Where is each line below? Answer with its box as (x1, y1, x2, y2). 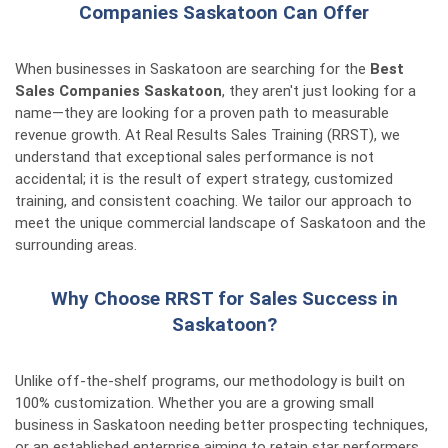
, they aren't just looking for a (222, 82, 416, 100)
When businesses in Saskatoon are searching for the (15, 60, 370, 78)
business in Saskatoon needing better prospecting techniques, (15, 416, 428, 434)
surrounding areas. (15, 236, 137, 254)
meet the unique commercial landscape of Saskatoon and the (15, 214, 426, 232)
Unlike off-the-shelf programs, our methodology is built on (15, 372, 405, 390)
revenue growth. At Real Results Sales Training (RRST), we (15, 126, 400, 144)
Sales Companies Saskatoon (15, 82, 222, 100)
